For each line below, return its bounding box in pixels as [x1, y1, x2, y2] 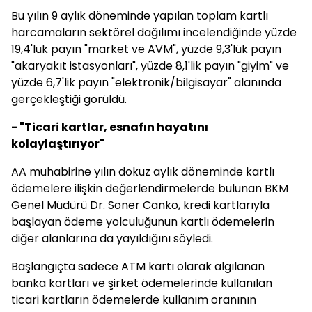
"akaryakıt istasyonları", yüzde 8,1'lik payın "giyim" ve [11, 58, 289, 74]
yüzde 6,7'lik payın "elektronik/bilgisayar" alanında [11, 75, 281, 91]
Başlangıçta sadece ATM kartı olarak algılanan [11, 258, 265, 274]
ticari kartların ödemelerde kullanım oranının [11, 292, 256, 308]
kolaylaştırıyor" [11, 136, 104, 152]
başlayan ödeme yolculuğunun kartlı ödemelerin [11, 214, 274, 230]
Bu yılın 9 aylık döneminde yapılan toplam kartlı [11, 8, 268, 24]
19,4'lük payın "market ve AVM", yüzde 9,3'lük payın [11, 41, 281, 57]
